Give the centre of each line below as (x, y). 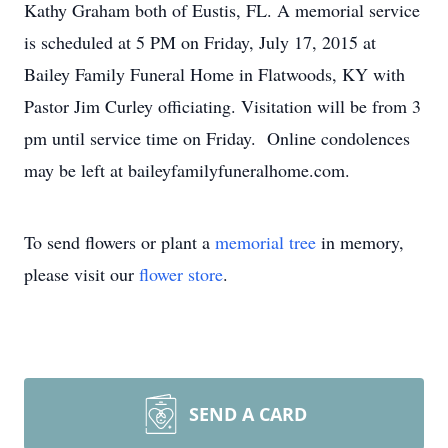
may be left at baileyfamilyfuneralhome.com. (187, 170)
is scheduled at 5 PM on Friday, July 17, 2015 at (200, 42)
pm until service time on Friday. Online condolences (217, 138)
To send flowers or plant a (119, 242)
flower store (181, 274)
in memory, (360, 242)
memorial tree (265, 242)
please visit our (81, 274)
